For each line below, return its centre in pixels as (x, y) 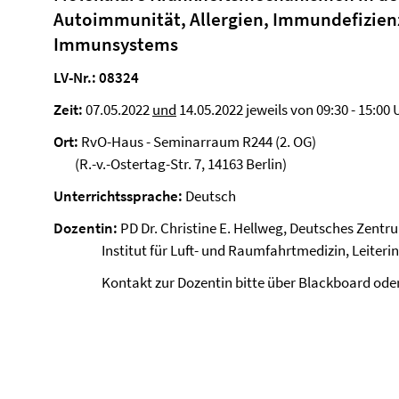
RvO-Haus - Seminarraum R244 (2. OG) (197, 142)
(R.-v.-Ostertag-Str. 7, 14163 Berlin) (170, 164)
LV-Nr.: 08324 (96, 77)
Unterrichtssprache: (119, 196)
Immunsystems (116, 44)
